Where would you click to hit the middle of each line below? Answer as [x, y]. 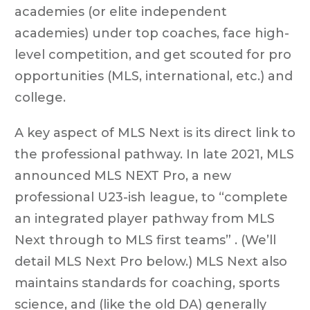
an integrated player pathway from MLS [145, 218]
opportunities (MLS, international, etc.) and [154, 76]
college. [40, 97]
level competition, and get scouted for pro [153, 54]
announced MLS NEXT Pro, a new [123, 175]
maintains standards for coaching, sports [147, 283]
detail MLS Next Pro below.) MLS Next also [151, 261]
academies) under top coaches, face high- [152, 33]
